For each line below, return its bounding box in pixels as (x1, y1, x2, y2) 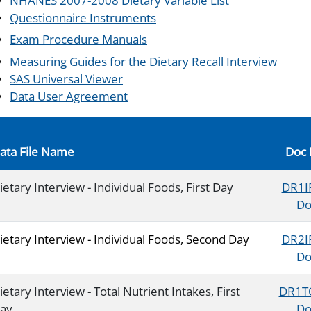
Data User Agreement (10, 88, 128, 105)
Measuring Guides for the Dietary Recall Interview (10, 53, 277, 70)
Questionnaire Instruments (10, 9, 156, 26)
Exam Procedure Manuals (10, 31, 147, 48)
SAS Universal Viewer (10, 71, 123, 87)
